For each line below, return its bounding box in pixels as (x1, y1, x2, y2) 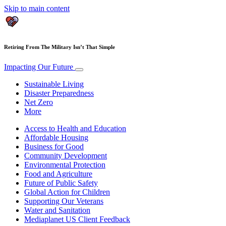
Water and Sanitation (24, 205, 90, 214)
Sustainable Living (24, 79, 84, 88)
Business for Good (24, 142, 84, 151)
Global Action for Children (24, 187, 110, 196)
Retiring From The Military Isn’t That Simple (4, 43, 115, 50)
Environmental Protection (24, 160, 105, 169)
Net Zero (24, 97, 53, 106)
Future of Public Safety (24, 178, 98, 187)
